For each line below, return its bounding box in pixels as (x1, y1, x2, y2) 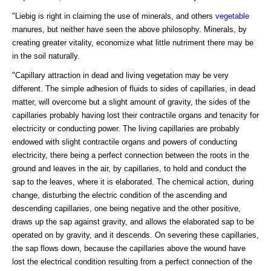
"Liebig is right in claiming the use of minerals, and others (12, 11, 215, 21)
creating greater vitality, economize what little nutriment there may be (12, 38, 253, 47)
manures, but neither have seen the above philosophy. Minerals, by (12, 24, 247, 34)
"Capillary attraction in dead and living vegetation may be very (12, 70, 229, 80)
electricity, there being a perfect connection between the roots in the (12, 150, 249, 160)
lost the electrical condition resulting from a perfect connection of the (12, 256, 252, 266)
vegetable (215, 11, 249, 21)
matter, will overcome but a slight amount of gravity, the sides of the (12, 97, 250, 106)
